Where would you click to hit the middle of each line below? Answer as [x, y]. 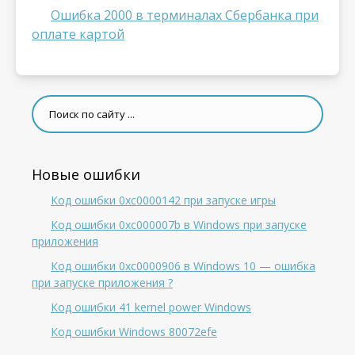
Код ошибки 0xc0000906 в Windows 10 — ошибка [183, 266]
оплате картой [78, 34]
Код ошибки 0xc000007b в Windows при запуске [179, 225]
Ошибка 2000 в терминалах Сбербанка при [185, 15]
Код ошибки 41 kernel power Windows [151, 307]
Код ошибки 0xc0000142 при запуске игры [163, 200]
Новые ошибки [86, 174]
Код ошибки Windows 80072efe [134, 332]
